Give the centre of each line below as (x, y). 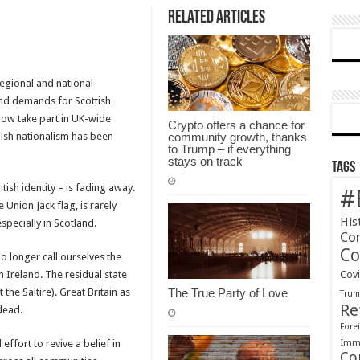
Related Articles (216, 18)
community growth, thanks (237, 137)
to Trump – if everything (229, 149)
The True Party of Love (227, 293)
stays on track (205, 162)
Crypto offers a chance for (236, 125)
